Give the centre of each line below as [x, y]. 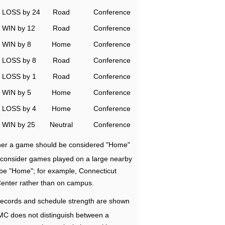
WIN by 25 [19, 125]
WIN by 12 [19, 28]
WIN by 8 [17, 44]
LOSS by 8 [19, 60]
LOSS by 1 [19, 76]
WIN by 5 [17, 92]
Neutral [61, 125]
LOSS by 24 [21, 12]
